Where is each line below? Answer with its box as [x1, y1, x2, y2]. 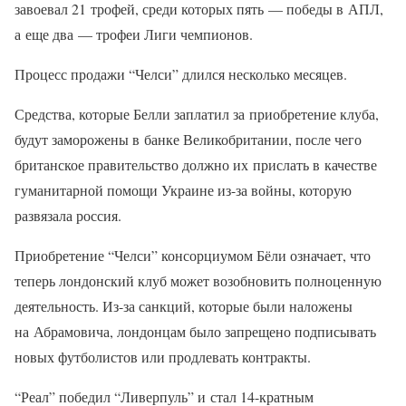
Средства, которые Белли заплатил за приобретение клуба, [14, 103, 379, 123]
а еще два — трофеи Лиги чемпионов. [14, 24, 253, 43]
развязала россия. [14, 205, 121, 225]
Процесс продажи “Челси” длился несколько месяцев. [14, 63, 347, 83]
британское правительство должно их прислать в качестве [14, 154, 377, 174]
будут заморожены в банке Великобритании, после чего [14, 129, 362, 149]
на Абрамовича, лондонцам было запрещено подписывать [14, 321, 376, 341]
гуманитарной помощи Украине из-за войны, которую [14, 179, 352, 199]
